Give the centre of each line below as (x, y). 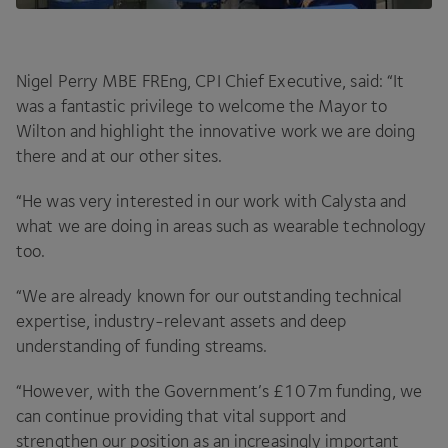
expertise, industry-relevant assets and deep (181, 321)
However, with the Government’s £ (153, 391)
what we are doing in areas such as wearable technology (221, 226)
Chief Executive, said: (304, 81)
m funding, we (369, 391)
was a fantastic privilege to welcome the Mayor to (201, 106)
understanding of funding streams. (142, 346)
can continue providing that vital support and (181, 416)
